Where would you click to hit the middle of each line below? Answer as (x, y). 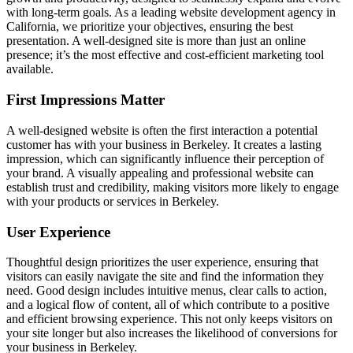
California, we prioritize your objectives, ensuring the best (150, 27)
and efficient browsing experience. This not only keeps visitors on (169, 319)
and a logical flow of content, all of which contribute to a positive (168, 305)
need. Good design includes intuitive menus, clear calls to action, (167, 291)
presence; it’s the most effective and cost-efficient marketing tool (165, 55)
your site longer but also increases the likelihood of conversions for (172, 333)
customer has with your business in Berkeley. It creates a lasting (164, 144)
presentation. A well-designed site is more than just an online (156, 41)
